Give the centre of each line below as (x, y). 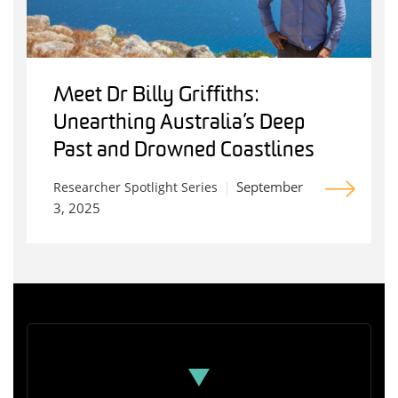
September (270, 187)
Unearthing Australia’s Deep (179, 124)
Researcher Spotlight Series (135, 187)
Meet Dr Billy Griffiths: (156, 96)
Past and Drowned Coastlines (184, 151)
